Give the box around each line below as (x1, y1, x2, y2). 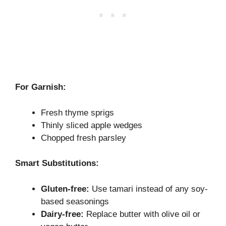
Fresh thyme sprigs (41, 107, 114, 118)
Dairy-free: (41, 209, 84, 219)
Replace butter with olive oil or (84, 209, 200, 219)
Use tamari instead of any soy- (89, 184, 208, 194)
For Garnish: (15, 82, 66, 92)
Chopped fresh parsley (41, 133, 126, 143)
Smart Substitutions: (15, 158, 99, 168)
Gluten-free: (41, 184, 89, 194)
